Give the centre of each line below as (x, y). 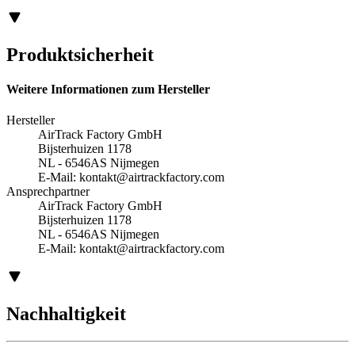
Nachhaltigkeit (66, 314)
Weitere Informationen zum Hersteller (108, 90)
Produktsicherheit (80, 54)
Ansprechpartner (48, 192)
